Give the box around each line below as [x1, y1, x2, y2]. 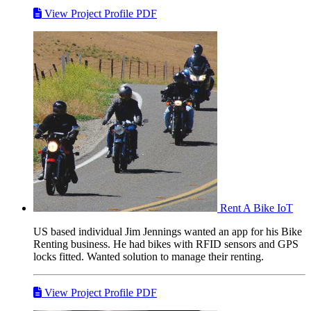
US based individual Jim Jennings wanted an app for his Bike [33, 225, 302, 237]
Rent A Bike [220, 201, 274, 214]
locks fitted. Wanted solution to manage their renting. [33, 250, 264, 262]
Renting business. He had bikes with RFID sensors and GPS [33, 237, 299, 250]
